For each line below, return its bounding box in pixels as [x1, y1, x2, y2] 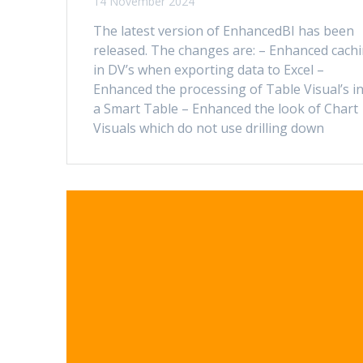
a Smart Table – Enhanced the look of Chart [93, 99, 359, 117]
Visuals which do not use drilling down [93, 118, 325, 137]
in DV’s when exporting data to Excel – [93, 60, 325, 79]
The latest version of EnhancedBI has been [93, 21, 355, 40]
